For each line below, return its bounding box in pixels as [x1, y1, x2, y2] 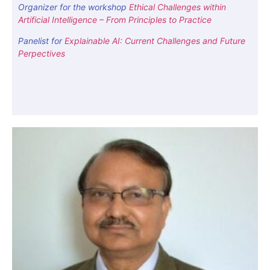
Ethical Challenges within [129, 1, 226, 12]
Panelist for [18, 36, 64, 46]
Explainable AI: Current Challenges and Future [64, 36, 245, 46]
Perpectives [18, 48, 65, 59]
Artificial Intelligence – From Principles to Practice [18, 14, 212, 25]
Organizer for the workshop [18, 1, 129, 12]
